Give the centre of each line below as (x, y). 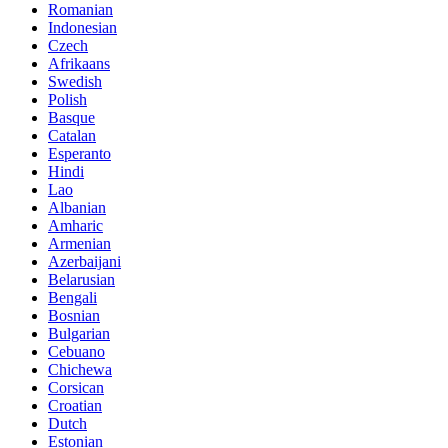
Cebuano (76, 352)
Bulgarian (79, 334)
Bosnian (74, 316)
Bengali (72, 298)
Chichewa (80, 370)
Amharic (75, 226)
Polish (67, 100)
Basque (71, 118)
